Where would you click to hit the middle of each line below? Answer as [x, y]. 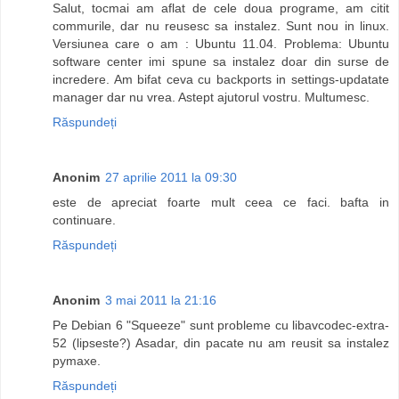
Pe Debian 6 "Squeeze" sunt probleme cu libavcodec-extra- [221, 326]
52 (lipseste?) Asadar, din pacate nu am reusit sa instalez [221, 343]
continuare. [84, 220]
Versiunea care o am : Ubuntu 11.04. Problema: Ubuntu [221, 44]
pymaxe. [77, 361]
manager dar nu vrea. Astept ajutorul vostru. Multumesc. [211, 98]
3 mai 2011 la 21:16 [161, 301]
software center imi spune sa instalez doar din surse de [221, 62]
